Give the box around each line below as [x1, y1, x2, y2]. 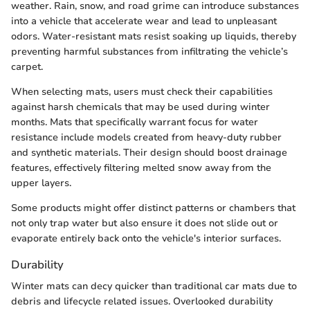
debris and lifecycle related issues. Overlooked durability [11, 295, 273, 309]
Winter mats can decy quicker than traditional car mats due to [11, 280, 297, 293]
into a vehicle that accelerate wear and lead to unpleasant [11, 15, 277, 28]
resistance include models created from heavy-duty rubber [11, 131, 282, 145]
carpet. [11, 60, 43, 74]
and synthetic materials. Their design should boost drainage [11, 146, 287, 160]
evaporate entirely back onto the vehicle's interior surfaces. [11, 232, 281, 246]
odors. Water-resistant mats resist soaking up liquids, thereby [11, 30, 296, 44]
